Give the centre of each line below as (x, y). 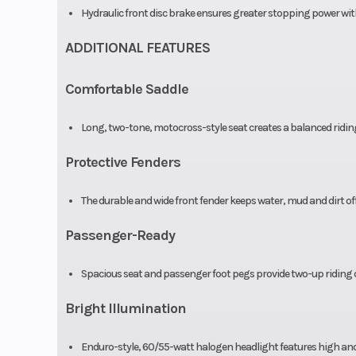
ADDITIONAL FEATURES (137, 47)
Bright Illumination (125, 308)
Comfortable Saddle (126, 89)
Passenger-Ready (120, 235)
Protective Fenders (122, 162)
